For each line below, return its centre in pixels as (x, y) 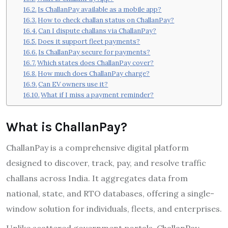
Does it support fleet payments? (89, 41)
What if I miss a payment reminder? (97, 95)
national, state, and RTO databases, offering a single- (110, 194)
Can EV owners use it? (73, 84)
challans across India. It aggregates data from (97, 178)
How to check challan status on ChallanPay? (106, 20)
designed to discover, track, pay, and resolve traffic (106, 163)
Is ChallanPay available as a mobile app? (100, 9)
